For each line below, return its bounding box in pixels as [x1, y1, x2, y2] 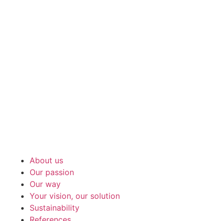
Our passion [30, 167, 74, 178]
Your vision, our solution [30, 191, 120, 201]
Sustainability [30, 203, 79, 213]
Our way [30, 179, 61, 189]
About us [30, 155, 63, 166]
